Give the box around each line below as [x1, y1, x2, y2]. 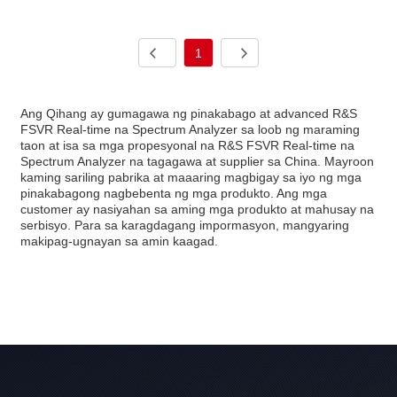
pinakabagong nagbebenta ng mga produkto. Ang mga [20, 185, 328, 200]
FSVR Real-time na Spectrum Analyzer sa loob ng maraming [20, 121, 361, 136]
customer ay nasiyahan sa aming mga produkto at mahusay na [20, 201, 375, 216]
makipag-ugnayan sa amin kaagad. [20, 233, 219, 248]
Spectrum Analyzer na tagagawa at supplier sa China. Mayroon [20, 153, 375, 168]
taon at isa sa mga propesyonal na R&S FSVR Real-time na [20, 137, 355, 152]
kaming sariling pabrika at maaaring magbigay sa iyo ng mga [20, 169, 362, 184]
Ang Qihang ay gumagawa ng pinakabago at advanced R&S [20, 105, 358, 121]
